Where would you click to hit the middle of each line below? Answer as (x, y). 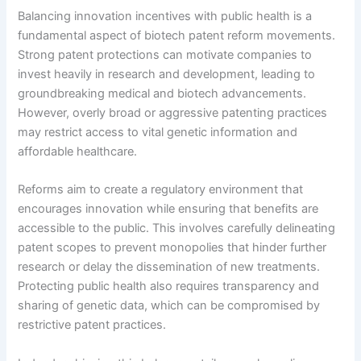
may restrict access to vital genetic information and (158, 133)
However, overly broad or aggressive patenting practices (173, 113)
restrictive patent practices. (92, 325)
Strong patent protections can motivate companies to (165, 55)
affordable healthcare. (78, 152)
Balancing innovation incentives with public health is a (165, 17)
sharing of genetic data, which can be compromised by (169, 306)
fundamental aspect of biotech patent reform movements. (177, 36)
